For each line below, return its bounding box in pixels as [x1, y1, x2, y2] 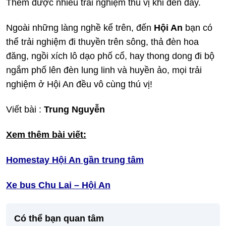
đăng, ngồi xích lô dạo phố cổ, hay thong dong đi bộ [6, 51, 214, 62]
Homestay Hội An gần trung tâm [6, 155, 144, 165]
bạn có [183, 23, 212, 33]
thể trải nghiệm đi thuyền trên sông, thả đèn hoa [6, 37, 199, 47]
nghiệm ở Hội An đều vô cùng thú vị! [6, 79, 152, 90]
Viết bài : [6, 104, 44, 115]
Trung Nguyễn [44, 104, 105, 115]
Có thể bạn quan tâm [14, 213, 104, 224]
